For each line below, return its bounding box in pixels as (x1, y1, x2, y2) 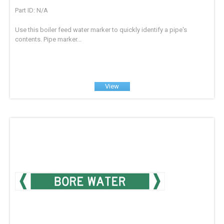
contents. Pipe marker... (15, 35, 82, 43)
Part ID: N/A (15, 6, 48, 14)
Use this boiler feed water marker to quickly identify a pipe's (15, 26, 187, 34)
